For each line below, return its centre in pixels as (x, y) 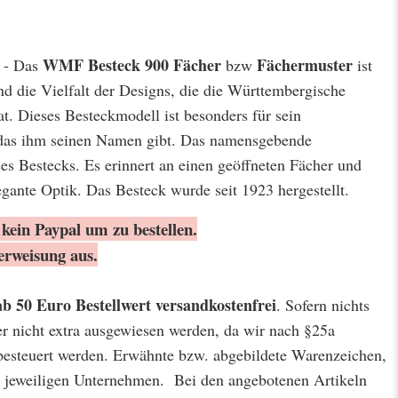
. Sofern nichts (323, 304)
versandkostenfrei (216, 304)
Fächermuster (307, 64)
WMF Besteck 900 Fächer (132, 64)
